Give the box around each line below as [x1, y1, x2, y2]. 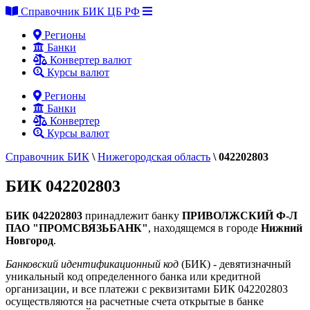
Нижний [261, 221, 302, 234]
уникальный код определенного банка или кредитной [6, 270, 261, 282]
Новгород [6, 234, 53, 246]
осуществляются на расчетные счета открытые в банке [6, 295, 264, 307]
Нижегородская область [98, 151, 210, 163]
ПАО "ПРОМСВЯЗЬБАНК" [6, 221, 148, 234]
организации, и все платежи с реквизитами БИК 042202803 [6, 282, 288, 295]
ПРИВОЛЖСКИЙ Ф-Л [182, 209, 298, 221]
